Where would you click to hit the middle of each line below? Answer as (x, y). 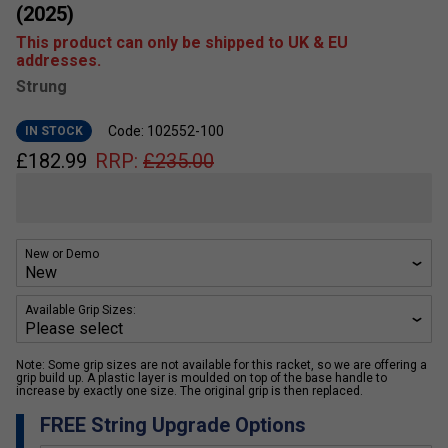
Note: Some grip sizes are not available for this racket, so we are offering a (221, 365)
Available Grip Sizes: (80, 310)
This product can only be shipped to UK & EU (182, 43)
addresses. (58, 61)
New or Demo (62, 254)
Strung (41, 87)
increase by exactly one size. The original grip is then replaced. (189, 391)
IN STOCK (54, 131)
